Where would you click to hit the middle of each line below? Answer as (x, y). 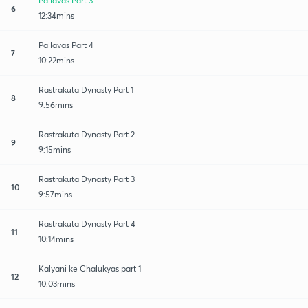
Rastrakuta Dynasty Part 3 (87, 179)
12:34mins (56, 15)
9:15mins (55, 149)
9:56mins (56, 104)
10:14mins (56, 239)
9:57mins (55, 194)
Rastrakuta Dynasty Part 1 (86, 89)
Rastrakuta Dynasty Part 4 (87, 223)
